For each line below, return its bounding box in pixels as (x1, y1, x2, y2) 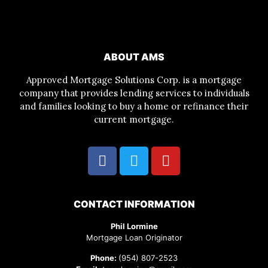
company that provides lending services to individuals (19, 87, 249, 99)
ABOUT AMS (103, 50, 165, 63)
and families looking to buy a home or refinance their (20, 100, 248, 112)
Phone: (90, 252, 118, 263)
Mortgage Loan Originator (86, 233, 182, 243)
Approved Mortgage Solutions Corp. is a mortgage (26, 74, 242, 86)
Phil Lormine (110, 221, 158, 232)
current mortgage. (94, 113, 174, 125)
